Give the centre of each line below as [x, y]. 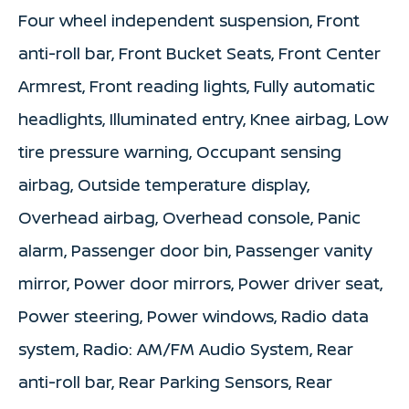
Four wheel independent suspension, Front [189, 21]
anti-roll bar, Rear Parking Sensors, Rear [175, 382]
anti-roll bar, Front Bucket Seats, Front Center [199, 53]
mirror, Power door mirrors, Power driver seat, [200, 283]
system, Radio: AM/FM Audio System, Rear [186, 349]
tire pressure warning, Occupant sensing [180, 152]
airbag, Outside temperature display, [164, 185]
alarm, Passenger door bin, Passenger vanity [195, 251]
